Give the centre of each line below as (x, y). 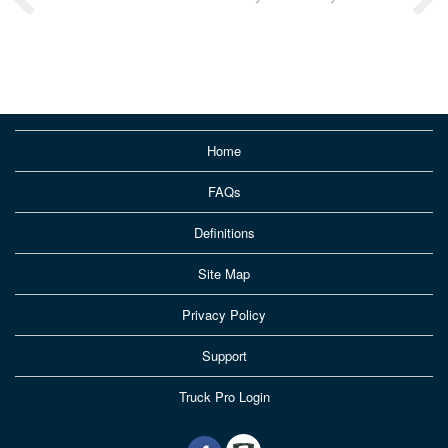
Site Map (224, 274)
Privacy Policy (224, 315)
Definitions (224, 233)
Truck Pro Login (224, 397)
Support (224, 356)
